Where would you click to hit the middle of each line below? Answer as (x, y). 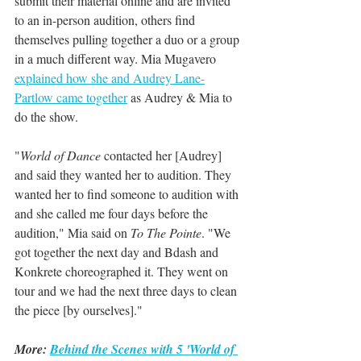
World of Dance (60, 155)
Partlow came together (71, 97)
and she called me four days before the (113, 213)
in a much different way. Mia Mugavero (117, 58)
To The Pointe (166, 232)
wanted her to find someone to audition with (128, 194)
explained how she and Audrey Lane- (110, 78)
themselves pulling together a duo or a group (129, 39)
